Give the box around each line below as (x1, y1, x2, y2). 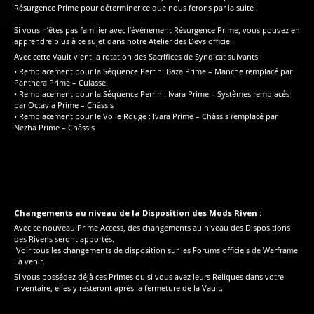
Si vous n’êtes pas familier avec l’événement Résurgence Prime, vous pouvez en (14, 25, 300, 35)
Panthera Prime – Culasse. (14, 77, 108, 88)
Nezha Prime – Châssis (14, 122, 95, 133)
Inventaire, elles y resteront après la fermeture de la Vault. (14, 282, 223, 293)
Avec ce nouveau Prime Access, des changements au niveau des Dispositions (14, 222, 290, 233)
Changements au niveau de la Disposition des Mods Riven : (14, 207, 261, 218)
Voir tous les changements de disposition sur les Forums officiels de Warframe (14, 245, 298, 256)
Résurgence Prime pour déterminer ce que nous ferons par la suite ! (14, 2, 258, 13)
